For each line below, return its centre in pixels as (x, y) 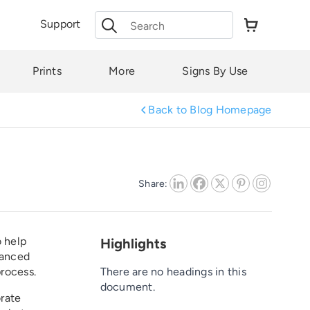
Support (60, 24)
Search (112, 18)
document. (127, 287)
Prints (47, 71)
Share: (153, 183)
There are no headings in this (173, 272)
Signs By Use (215, 71)
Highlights (133, 244)
